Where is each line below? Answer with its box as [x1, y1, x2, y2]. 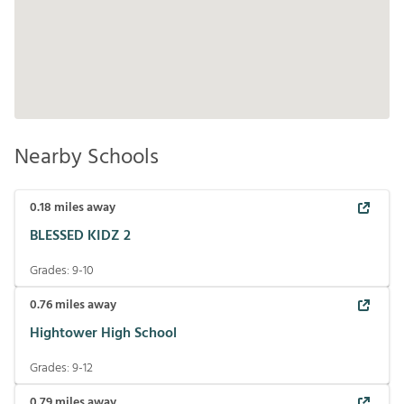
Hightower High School [30, 321, 177, 345]
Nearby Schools [14, 141, 159, 175]
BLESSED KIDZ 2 [30, 224, 131, 248]
